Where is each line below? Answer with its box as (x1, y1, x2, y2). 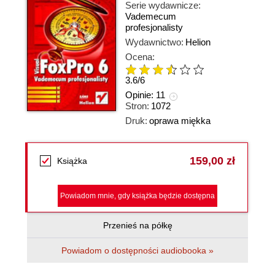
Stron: (125, 101, 149, 111)
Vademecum (125, 11, 176, 21)
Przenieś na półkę (103, 220, 172, 230)
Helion (185, 37, 211, 47)
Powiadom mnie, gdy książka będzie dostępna (60, 192, 215, 200)
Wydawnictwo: (125, 37, 184, 47)
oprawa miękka (149, 115, 211, 126)
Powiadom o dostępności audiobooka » (61, 246, 214, 255)
